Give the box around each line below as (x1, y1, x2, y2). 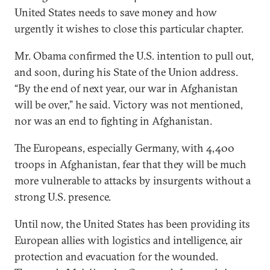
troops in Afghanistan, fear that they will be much (14, 157, 246, 171)
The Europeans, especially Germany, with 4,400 (14, 141, 234, 155)
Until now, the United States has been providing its (14, 217, 250, 231)
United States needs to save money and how (14, 5, 217, 19)
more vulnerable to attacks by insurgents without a (14, 174, 251, 187)
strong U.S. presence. (14, 190, 111, 204)
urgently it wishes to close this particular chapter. (14, 22, 243, 36)
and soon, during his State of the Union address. (14, 65, 238, 79)
